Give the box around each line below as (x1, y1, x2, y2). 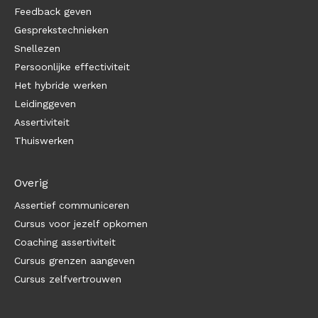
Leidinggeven (14, 98, 76, 110)
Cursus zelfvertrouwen (14, 273, 121, 285)
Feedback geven (14, 6, 92, 18)
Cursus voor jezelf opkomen (14, 218, 148, 230)
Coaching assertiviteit (14, 236, 116, 248)
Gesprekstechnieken (14, 24, 109, 36)
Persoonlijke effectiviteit (14, 61, 130, 73)
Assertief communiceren (14, 199, 129, 212)
